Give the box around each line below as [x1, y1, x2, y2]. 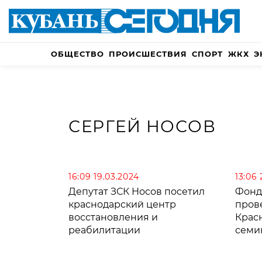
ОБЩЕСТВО [51, 49, 104, 59]
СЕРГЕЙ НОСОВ [68, 116, 216, 137]
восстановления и [68, 212, 158, 223]
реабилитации [68, 225, 140, 236]
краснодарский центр [68, 199, 176, 211]
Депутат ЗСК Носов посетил [68, 186, 205, 198]
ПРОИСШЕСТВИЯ [109, 49, 188, 59]
